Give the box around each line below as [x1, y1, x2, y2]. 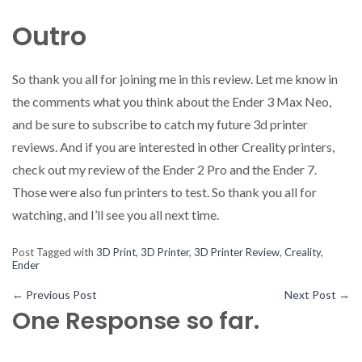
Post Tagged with [12, 246, 96, 259]
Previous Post [23, 288, 97, 302]
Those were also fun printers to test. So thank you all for [12, 184, 317, 200]
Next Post [284, 288, 339, 302]
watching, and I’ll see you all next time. [12, 207, 219, 223]
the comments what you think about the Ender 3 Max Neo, [12, 94, 331, 110]
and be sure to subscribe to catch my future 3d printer [12, 116, 308, 133]
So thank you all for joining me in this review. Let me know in [12, 71, 338, 87]
